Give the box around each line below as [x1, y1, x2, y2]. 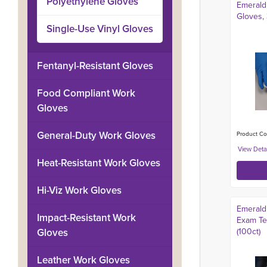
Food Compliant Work [37, 86, 135, 101]
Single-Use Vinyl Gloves [46, 21, 153, 36]
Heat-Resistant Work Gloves [37, 156, 160, 170]
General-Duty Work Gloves [37, 128, 156, 143]
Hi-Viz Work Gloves [37, 183, 122, 198]
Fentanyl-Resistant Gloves [37, 58, 153, 73]
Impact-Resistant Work [37, 210, 136, 225]
